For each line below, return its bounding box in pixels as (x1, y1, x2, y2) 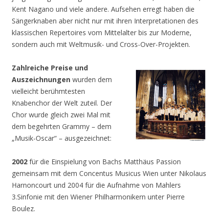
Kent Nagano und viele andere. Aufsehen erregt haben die (12, 4, 195, 14)
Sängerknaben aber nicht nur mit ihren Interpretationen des (12, 16, 198, 25)
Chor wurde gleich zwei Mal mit (12, 110, 110, 119)
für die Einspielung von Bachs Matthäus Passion (27, 157, 181, 166)
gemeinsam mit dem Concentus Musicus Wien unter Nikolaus (12, 169, 206, 178)
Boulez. (12, 204, 35, 213)
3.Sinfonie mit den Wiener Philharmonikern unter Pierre (12, 192, 185, 201)
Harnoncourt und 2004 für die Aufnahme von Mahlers (12, 180, 181, 190)
